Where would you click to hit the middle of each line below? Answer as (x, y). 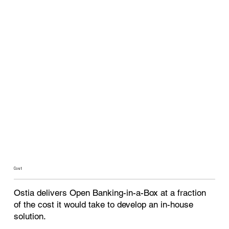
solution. (31, 216)
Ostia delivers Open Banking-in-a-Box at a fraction (110, 193)
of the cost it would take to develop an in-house (104, 205)
